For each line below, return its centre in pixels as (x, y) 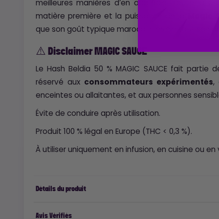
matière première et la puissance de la (111, 16)
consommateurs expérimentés (148, 82)
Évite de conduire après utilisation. (98, 113)
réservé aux (60, 82)
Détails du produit (61, 189)
